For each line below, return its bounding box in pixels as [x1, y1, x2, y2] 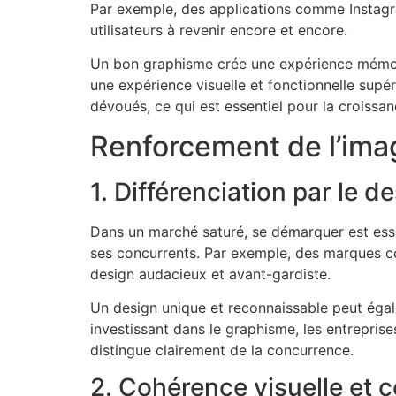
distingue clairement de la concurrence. [90, 341, 354, 360]
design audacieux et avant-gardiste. [90, 264, 331, 283]
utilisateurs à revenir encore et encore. [90, 20, 347, 39]
